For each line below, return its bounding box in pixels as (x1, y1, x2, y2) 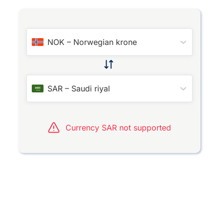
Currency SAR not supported (66, 123, 172, 132)
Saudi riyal (71, 84, 110, 93)
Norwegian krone (73, 37, 137, 47)
